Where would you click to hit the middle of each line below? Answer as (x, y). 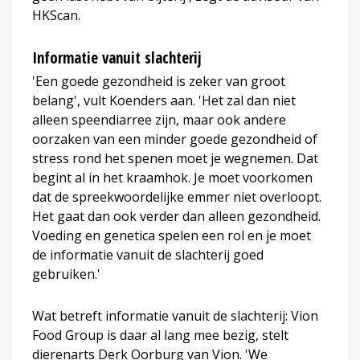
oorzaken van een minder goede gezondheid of (175, 139)
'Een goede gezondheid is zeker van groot (159, 81)
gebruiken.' (66, 274)
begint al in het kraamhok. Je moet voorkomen (172, 177)
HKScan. (56, 15)
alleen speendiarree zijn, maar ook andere (159, 119)
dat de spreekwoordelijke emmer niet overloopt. (177, 196)
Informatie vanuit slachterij (117, 57)
